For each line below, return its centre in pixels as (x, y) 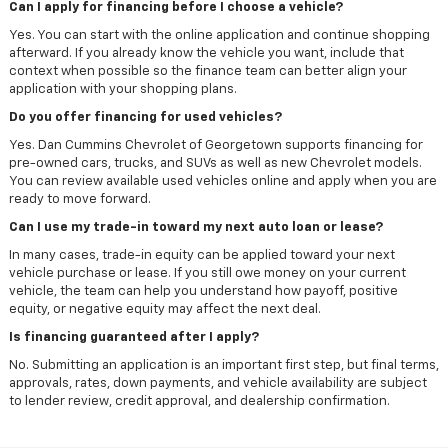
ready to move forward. (79, 200)
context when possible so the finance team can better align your (207, 72)
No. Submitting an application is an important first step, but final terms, (223, 366)
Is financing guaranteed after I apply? (133, 338)
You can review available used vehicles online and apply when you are (222, 182)
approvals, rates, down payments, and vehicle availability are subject (217, 384)
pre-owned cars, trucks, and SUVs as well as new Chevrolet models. (215, 164)
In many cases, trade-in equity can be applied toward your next (201, 256)
